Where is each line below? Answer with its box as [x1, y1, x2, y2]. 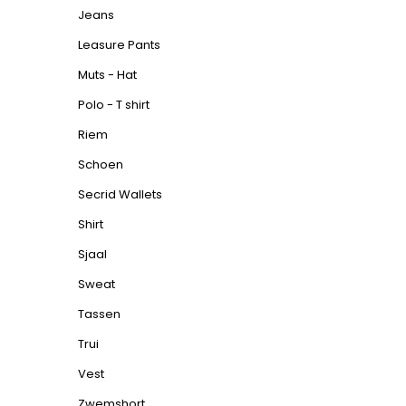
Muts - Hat [78, 66, 137, 83]
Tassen [78, 305, 121, 323]
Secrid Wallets [78, 186, 162, 203]
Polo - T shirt [78, 96, 150, 113]
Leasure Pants [78, 36, 160, 53]
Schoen [78, 156, 123, 173]
